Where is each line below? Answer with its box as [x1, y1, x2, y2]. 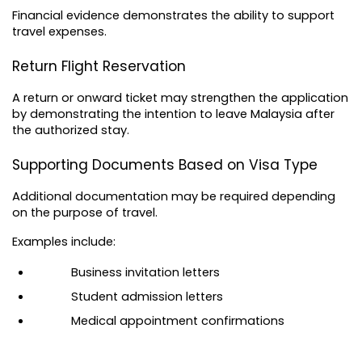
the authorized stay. [12, 121, 129, 138]
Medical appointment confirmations [71, 312, 284, 329]
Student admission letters [71, 288, 223, 305]
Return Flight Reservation [12, 56, 186, 76]
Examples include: [12, 233, 116, 250]
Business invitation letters [71, 263, 220, 280]
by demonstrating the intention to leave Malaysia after [12, 105, 335, 122]
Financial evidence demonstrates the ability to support [12, 7, 335, 24]
